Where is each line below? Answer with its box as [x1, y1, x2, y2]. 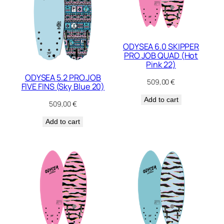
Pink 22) [146, 59, 176, 70]
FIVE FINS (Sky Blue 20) [21, 80, 105, 92]
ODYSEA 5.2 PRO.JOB [24, 71, 101, 83]
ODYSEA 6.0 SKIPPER [122, 41, 199, 52]
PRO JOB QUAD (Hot [123, 50, 198, 61]
